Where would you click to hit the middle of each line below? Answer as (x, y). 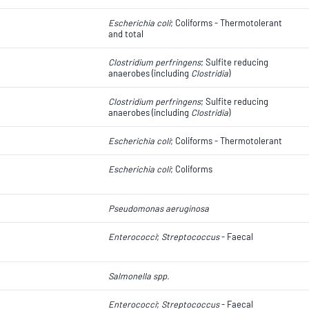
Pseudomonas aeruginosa (159, 208)
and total (126, 34)
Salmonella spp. (139, 276)
